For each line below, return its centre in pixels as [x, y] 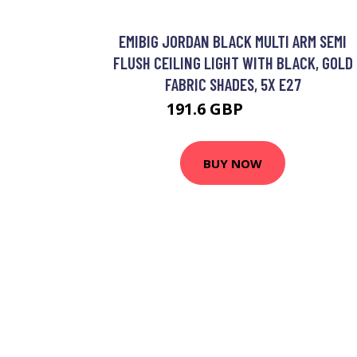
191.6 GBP [207, 109]
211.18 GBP [273, 111]
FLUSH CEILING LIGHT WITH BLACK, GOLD [233, 63]
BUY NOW [233, 163]
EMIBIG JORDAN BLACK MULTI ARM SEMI [233, 41]
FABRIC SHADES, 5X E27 [233, 84]
